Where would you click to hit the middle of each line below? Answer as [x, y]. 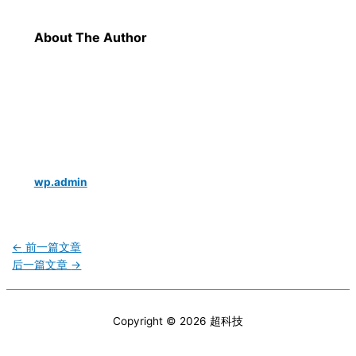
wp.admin [60, 182]
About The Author [90, 37]
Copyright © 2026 [161, 321]
